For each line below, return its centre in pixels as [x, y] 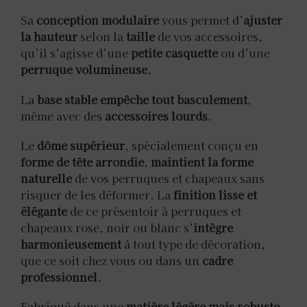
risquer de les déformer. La [97, 194]
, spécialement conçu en [192, 145]
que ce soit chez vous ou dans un [111, 260]
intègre [213, 227]
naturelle [46, 178]
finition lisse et [215, 194]
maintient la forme [202, 161]
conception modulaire [98, 20]
